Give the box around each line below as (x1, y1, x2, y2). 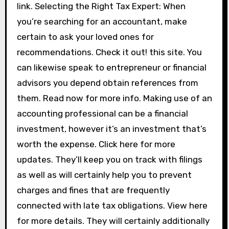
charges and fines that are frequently (16, 185, 170, 195)
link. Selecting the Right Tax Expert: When (16, 1, 186, 11)
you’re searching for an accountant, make (16, 16, 187, 27)
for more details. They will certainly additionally (16, 216, 210, 226)
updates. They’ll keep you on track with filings (16, 154, 202, 165)
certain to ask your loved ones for (16, 32, 154, 42)
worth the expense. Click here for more (16, 139, 175, 149)
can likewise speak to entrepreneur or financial (16, 62, 207, 73)
